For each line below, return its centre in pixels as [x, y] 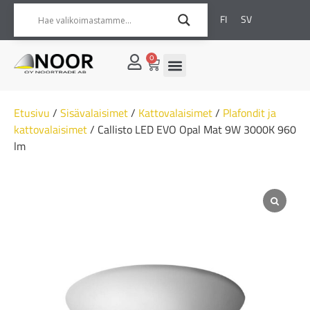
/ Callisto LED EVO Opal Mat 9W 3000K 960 [192, 129]
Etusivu [32, 113]
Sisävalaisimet [94, 113]
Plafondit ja [249, 113]
